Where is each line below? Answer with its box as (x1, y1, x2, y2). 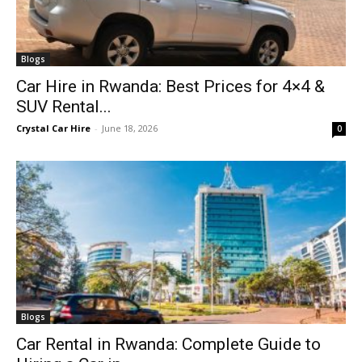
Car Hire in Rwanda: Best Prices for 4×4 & (16, 77, 325, 97)
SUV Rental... (16, 97, 112, 117)
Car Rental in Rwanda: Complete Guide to (16, 334, 321, 354)
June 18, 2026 (102, 122, 158, 135)
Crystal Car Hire (16, 122, 90, 135)
